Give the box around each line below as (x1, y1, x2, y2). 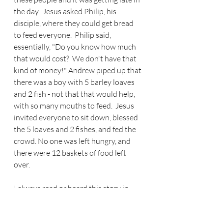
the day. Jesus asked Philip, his (14, 6, 118, 17)
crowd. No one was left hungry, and (14, 136, 132, 146)
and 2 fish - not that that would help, (14, 89, 137, 99)
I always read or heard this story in (14, 183, 130, 193)
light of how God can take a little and (14, 195, 137, 205)
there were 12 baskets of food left (14, 148, 128, 158)
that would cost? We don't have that (14, 54, 138, 64)
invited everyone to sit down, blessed (14, 112, 139, 123)
